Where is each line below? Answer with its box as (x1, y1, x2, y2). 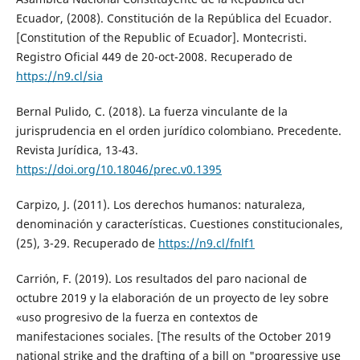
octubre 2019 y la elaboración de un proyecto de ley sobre (15, 289, 329, 305)
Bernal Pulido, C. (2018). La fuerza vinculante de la (15, 103, 288, 119)
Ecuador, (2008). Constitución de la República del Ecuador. (15, 10, 332, 26)
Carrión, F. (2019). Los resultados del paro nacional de (15, 270, 307, 286)
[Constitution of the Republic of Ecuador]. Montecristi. (15, 29, 307, 45)
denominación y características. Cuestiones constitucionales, (15, 215, 343, 231)
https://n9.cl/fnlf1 (157, 235, 255, 251)
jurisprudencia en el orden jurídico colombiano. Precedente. (15, 122, 342, 138)
